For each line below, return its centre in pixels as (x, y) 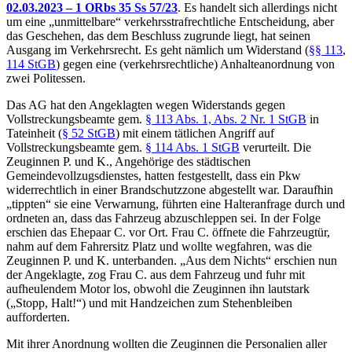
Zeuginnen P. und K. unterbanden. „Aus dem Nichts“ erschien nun (172, 260)
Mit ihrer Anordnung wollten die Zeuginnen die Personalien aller (167, 343)
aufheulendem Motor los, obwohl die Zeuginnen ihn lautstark (158, 288)
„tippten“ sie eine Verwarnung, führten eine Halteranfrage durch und (176, 203)
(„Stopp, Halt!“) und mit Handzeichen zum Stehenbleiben (149, 302)
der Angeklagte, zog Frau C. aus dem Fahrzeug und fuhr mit (156, 274)
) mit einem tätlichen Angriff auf (195, 133)
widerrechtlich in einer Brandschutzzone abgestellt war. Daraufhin (170, 189)
